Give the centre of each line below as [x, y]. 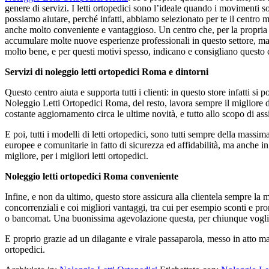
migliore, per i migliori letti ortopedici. [77, 156]
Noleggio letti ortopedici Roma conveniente [92, 176]
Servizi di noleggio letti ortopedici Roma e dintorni [107, 71]
